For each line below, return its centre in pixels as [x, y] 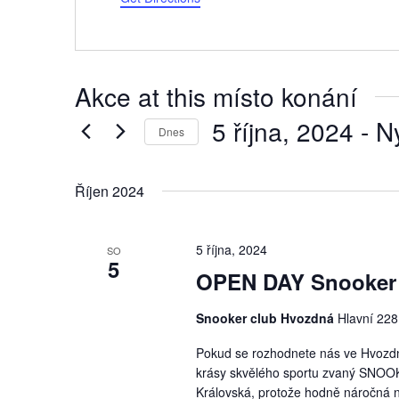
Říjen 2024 [110, 191]
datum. [232, 176]
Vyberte [234, 157]
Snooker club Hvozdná [266, 318]
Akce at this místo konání [216, 96]
